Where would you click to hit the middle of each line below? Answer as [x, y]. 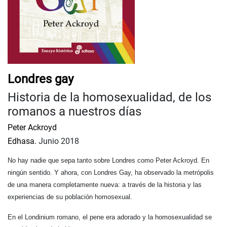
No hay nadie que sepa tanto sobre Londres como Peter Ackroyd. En [108, 160]
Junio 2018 [58, 141]
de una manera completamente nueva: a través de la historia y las [105, 184]
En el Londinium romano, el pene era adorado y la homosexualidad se [110, 217]
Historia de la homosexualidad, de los [109, 97]
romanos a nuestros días [74, 111]
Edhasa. [22, 141]
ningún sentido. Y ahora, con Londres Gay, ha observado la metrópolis [111, 172]
